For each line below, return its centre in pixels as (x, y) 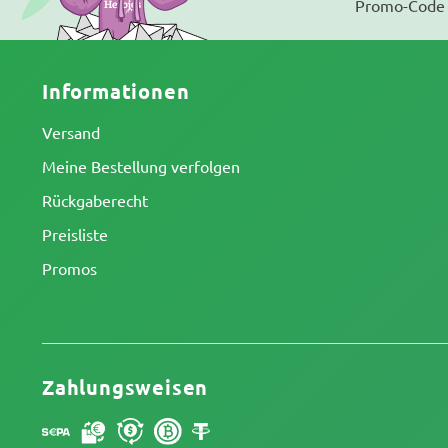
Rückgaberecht (95, 200)
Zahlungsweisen (125, 387)
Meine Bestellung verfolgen (141, 166)
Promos (69, 268)
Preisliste (75, 234)
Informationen (116, 91)
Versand (71, 132)
